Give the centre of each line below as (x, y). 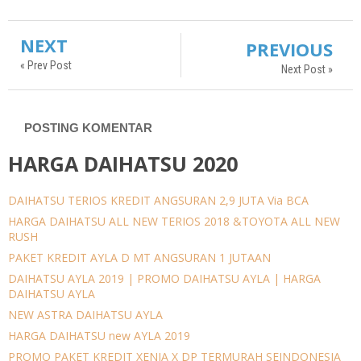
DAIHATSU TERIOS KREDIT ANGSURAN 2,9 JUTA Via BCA (158, 200)
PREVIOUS (289, 50)
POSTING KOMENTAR (88, 128)
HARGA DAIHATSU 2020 (123, 164)
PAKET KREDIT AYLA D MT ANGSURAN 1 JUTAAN (139, 257)
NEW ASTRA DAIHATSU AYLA (85, 314)
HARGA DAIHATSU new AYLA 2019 (99, 335)
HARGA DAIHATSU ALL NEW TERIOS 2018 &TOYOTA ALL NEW (174, 221)
